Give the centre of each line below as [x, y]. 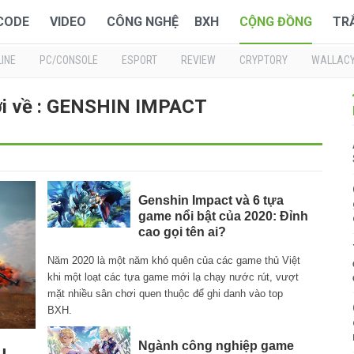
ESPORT [139, 60]
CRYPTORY [264, 60]
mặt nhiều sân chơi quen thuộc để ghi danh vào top [166, 294]
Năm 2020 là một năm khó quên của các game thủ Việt [174, 261]
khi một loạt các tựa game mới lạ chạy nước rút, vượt [173, 277]
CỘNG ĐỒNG [276, 22]
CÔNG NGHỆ [143, 22]
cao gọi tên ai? [182, 232]
